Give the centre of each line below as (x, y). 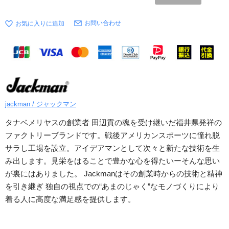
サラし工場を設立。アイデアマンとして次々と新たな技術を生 (112, 148)
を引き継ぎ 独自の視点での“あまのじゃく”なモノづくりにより (112, 187)
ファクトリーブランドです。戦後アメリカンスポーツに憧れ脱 (112, 135)
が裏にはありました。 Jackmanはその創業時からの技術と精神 (114, 174)
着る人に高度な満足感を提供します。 (70, 199)
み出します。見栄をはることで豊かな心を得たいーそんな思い (112, 161)
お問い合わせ (103, 23)
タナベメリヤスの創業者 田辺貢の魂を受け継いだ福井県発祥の (113, 123)
